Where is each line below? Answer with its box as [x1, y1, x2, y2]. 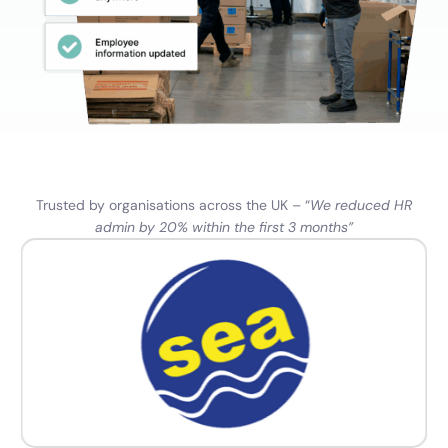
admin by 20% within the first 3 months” [95, 217, 353, 236]
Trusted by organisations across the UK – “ [36, 195, 310, 214]
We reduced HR [310, 195, 412, 214]
